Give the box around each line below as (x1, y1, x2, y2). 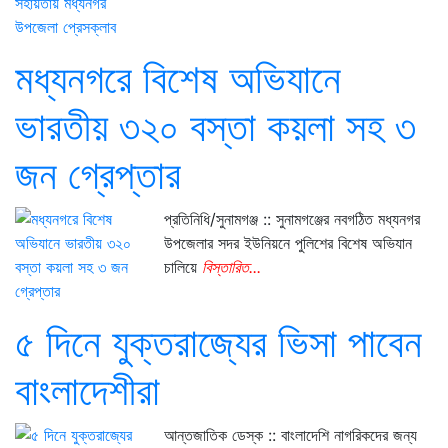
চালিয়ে (164, 257, 203, 277)
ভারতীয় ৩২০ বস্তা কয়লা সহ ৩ (15, 102, 416, 151)
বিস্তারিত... (202, 257, 262, 277)
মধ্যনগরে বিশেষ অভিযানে (15, 54, 341, 103)
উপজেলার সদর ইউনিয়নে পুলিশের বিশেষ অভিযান (164, 233, 413, 253)
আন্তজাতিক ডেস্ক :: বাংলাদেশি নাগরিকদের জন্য (164, 425, 418, 445)
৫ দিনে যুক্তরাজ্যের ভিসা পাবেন (15, 318, 422, 367)
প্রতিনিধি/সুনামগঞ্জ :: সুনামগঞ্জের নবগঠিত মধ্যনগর (164, 209, 421, 229)
